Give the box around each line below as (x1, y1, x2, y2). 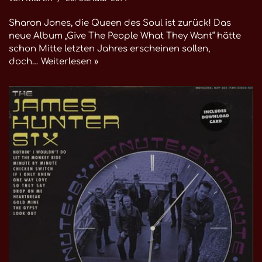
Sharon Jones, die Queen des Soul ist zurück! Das (9, 18, 231, 28)
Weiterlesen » (41, 57, 98, 67)
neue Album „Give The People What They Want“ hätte (9, 31, 241, 41)
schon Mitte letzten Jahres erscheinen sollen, (9, 44, 210, 54)
